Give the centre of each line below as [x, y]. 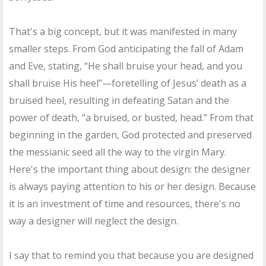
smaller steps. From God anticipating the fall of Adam [126, 49]
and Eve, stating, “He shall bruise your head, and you [126, 66]
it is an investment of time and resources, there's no [125, 204]
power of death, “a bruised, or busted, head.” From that [131, 118]
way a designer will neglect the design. [94, 221]
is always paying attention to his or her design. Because [132, 187]
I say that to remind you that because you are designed [131, 256]
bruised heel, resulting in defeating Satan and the [119, 101]
